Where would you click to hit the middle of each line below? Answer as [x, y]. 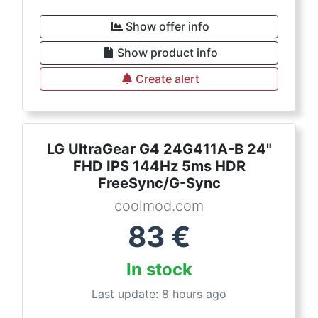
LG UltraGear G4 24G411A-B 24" [159, 149]
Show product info [168, 53]
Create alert [168, 79]
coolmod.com [159, 206]
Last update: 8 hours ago [159, 294]
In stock [159, 269]
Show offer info [168, 26]
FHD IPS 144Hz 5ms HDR [159, 166]
